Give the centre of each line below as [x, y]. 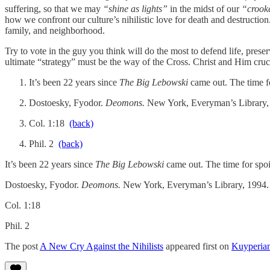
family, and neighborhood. [55, 31]
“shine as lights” [137, 9]
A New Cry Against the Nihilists [102, 246]
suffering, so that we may [54, 9]
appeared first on [197, 246]
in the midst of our [206, 9]
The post [22, 246]
